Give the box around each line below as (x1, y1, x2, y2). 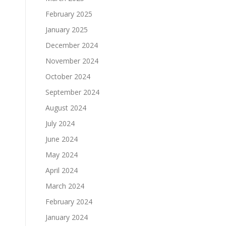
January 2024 (45, 212, 88, 222)
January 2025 (45, 24, 88, 34)
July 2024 (45, 118, 75, 128)
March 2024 (45, 181, 84, 191)
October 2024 (45, 71, 90, 81)
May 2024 (45, 149, 78, 159)
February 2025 (45, 9, 92, 19)
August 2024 (45, 102, 86, 112)
